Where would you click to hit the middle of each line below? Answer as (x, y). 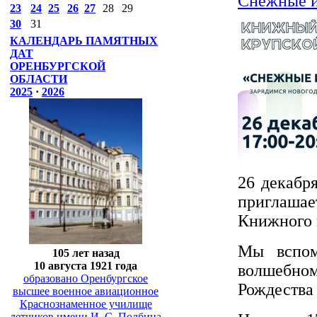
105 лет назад (86, 253)
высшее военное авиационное (86, 291)
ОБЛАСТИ (39, 79)
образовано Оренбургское (86, 278)
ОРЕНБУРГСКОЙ (58, 66)
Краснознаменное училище (86, 304)
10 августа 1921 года (86, 265)
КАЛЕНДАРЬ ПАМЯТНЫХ (84, 41)
